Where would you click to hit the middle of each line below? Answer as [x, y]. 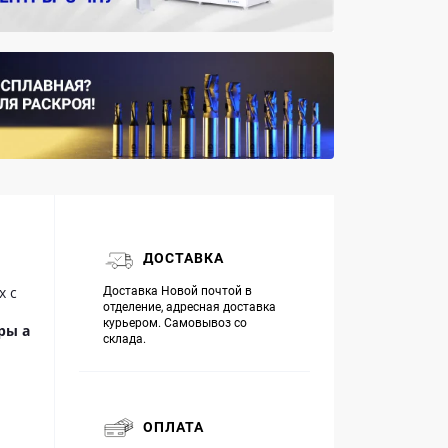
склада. [124, 338]
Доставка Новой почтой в [177, 290]
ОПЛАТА [173, 427]
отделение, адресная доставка [189, 306]
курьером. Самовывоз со [175, 322]
